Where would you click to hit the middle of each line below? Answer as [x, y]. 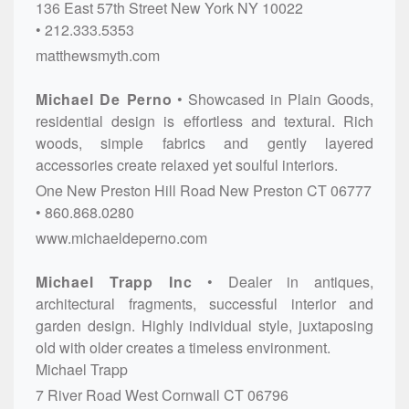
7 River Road [79, 394]
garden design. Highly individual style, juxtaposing [204, 325]
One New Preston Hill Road [126, 190]
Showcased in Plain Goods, [281, 99]
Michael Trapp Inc [114, 281]
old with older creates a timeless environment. [183, 347]
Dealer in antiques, [301, 281]
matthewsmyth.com [98, 55]
